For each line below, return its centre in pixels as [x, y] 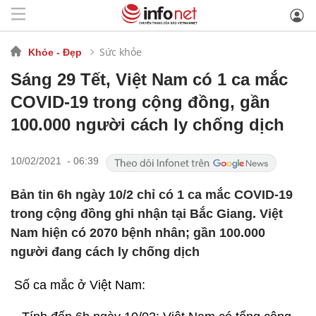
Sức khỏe [121, 51]
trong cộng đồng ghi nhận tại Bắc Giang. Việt [147, 214]
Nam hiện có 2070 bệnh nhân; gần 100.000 [138, 233]
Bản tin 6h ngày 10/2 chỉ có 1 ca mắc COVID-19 [152, 195]
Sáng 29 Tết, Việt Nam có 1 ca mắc [149, 79]
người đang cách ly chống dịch [105, 252]
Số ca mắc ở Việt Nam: [78, 285]
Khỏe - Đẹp [55, 52]
